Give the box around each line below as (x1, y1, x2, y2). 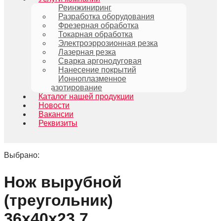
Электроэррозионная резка (58, 39, 158, 47)
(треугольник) (4, 191, 113, 209)
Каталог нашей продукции (38, 92, 134, 101)
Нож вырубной (4, 173, 122, 191)
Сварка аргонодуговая (58, 57, 142, 65)
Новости (38, 101, 70, 110)
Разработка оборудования (58, 12, 154, 21)
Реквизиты (38, 119, 77, 127)
